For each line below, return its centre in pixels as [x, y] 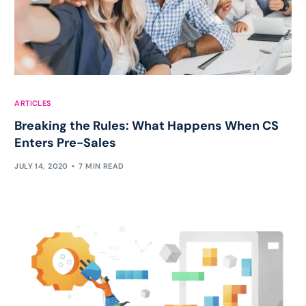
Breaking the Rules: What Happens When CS [147, 125]
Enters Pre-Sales [66, 142]
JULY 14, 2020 [41, 166]
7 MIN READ [101, 166]
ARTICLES [33, 103]
